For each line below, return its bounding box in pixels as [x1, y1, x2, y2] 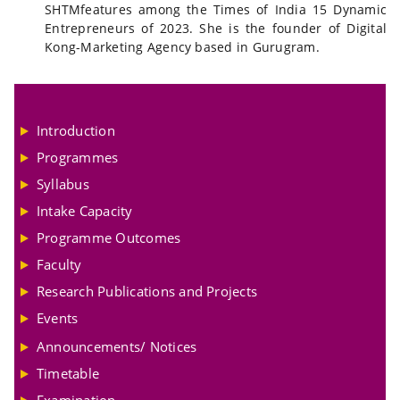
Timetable [37, 364, 100, 383]
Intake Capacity [37, 201, 133, 220]
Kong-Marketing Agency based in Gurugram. [45, 38, 320, 56]
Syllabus [37, 174, 89, 193]
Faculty [37, 254, 82, 273]
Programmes [37, 148, 119, 167]
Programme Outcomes [37, 228, 181, 246]
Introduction [37, 121, 115, 140]
